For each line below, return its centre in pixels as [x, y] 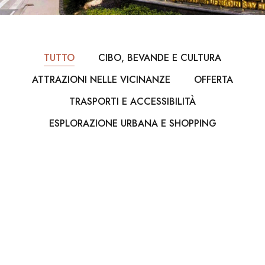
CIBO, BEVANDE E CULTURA [160, 58]
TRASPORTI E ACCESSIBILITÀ [132, 101]
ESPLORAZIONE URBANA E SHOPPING [132, 123]
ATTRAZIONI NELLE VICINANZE [101, 80]
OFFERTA [214, 80]
